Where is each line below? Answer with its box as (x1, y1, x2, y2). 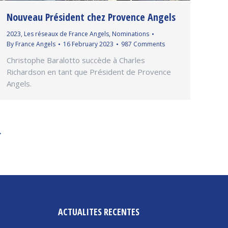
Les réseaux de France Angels (24, 30, 109, 39)
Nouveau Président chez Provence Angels (7, 10, 176, 24)
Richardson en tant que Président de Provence (7, 67, 171, 77)
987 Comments (121, 40, 165, 49)
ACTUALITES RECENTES (58, 205, 139, 218)
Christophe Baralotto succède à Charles (7, 55, 145, 66)
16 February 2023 (63, 40, 113, 49)
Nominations (112, 30, 149, 39)
